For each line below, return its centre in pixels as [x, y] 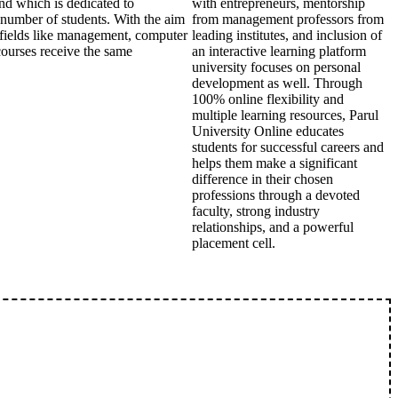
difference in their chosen [263, 179]
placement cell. [234, 243]
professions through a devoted [276, 195]
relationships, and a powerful [273, 227]
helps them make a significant [275, 163]
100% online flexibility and [268, 99]
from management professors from [288, 19]
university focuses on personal [276, 67]
